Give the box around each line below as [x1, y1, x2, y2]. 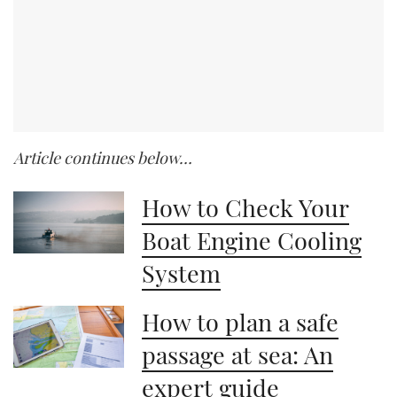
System [142, 256, 222, 289]
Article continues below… [13, 147, 192, 169]
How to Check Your [142, 191, 350, 223]
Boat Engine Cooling [142, 223, 362, 256]
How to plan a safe [142, 305, 339, 338]
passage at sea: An [142, 338, 334, 370]
